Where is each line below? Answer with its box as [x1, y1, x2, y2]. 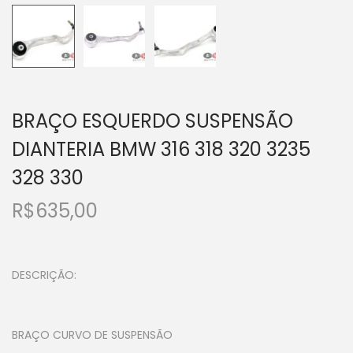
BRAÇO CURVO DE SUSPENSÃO [12, 327, 173, 344]
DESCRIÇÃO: [12, 267, 76, 284]
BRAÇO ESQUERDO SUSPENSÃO [12, 108, 293, 135]
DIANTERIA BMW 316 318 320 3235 [12, 136, 310, 163]
